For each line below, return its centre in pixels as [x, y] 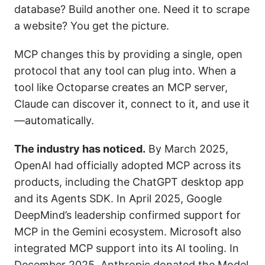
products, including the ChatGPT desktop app [129, 182]
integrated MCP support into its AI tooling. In [127, 248]
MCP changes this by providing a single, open [128, 54]
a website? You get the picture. [92, 26]
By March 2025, [187, 149]
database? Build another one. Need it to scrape [132, 9]
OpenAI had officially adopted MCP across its [127, 165]
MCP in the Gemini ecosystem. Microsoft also [128, 232]
